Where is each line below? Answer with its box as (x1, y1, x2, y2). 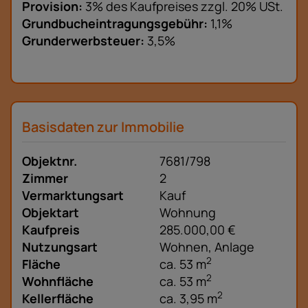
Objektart (22, 204, 79, 221)
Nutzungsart (22, 239, 98, 256)
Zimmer (22, 170, 68, 187)
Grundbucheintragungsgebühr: (22, 15, 208, 32)
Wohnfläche (22, 273, 93, 290)
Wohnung (159, 204, 216, 221)
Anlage (214, 239, 254, 256)
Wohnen (159, 239, 208, 256)
